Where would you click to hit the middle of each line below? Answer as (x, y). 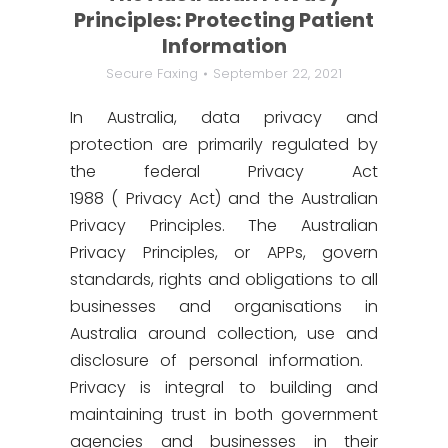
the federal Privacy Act (224, 171)
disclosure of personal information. (224, 360)
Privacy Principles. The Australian (224, 225)
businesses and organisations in (224, 306)
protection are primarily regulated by (224, 144)
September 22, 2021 (277, 73)
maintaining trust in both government (224, 414)
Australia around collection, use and (224, 333)
